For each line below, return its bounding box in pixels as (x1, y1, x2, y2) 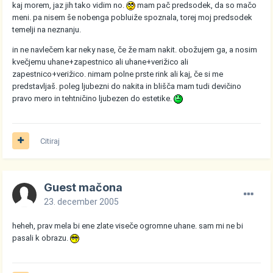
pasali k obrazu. (12, 233, 71, 243)
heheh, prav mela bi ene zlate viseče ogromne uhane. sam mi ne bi (12, 221, 244, 230)
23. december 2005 (44, 196, 119, 207)
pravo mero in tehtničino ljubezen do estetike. (12, 93, 174, 103)
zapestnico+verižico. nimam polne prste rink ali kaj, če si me (12, 69, 224, 79)
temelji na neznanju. (12, 24, 82, 34)
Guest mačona (44, 180, 123, 194)
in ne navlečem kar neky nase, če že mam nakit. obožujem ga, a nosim (12, 44, 258, 54)
